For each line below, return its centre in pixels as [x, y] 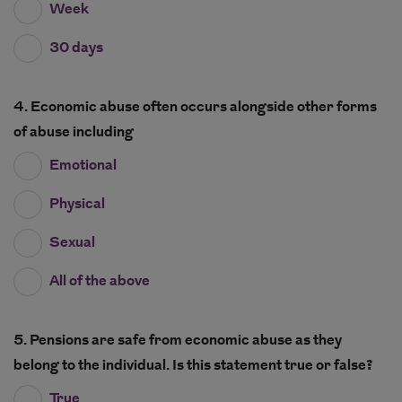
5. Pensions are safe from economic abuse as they [178, 341]
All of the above [100, 282]
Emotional [83, 166]
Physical [77, 205]
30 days [76, 48]
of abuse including [74, 133]
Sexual [72, 243]
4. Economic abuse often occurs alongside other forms [195, 108]
